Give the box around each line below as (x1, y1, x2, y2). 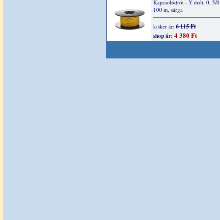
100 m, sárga (153, 6, 183, 13)
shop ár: (153, 32, 173, 40)
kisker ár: (153, 23, 176, 30)
